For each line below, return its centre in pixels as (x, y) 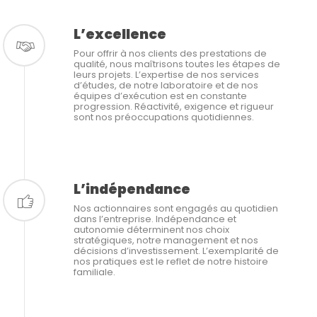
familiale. (94, 272)
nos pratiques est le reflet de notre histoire (171, 262)
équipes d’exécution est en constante (160, 96)
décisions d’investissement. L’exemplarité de (176, 251)
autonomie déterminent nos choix (151, 230)
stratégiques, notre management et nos (166, 241)
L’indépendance (132, 190)
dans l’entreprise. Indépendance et (155, 219)
